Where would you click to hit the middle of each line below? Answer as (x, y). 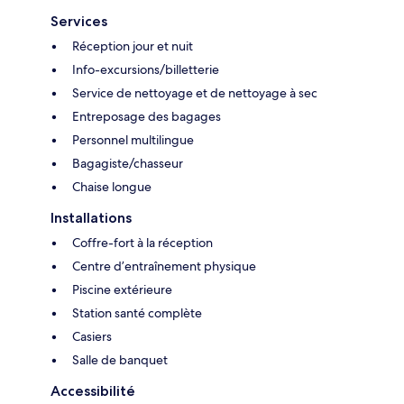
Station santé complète (137, 312)
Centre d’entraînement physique (164, 266)
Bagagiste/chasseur (128, 163)
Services (79, 21)
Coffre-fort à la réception (142, 242)
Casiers (92, 336)
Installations (91, 217)
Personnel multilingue (133, 139)
